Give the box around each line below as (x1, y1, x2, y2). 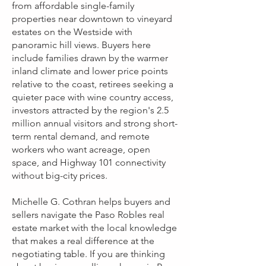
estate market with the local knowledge (12, 222, 177, 233)
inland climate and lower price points (12, 65, 168, 77)
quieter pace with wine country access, (12, 91, 173, 103)
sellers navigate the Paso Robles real (12, 209, 164, 220)
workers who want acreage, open (12, 144, 150, 155)
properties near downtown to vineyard (12, 13, 172, 24)
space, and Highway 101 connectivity (12, 157, 166, 168)
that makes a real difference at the (12, 235, 154, 246)
